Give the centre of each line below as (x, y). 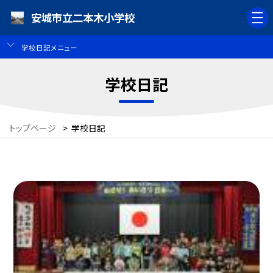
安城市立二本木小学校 (83, 18)
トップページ (33, 128)
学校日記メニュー (49, 47)
